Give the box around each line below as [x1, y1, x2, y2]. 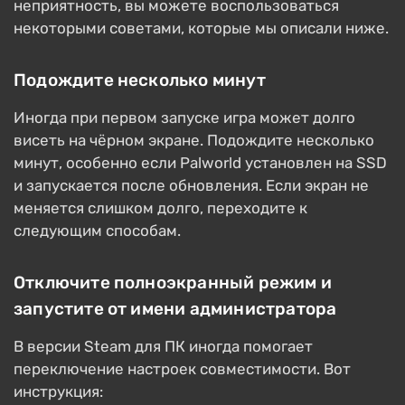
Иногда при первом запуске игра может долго [14, 108, 355, 127]
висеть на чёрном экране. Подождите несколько [14, 131, 374, 150]
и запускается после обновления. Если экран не [14, 176, 369, 195]
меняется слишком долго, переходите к [14, 199, 307, 218]
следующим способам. [14, 221, 181, 240]
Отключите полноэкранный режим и [14, 272, 332, 294]
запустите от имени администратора [14, 298, 337, 320]
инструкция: [14, 382, 103, 401]
